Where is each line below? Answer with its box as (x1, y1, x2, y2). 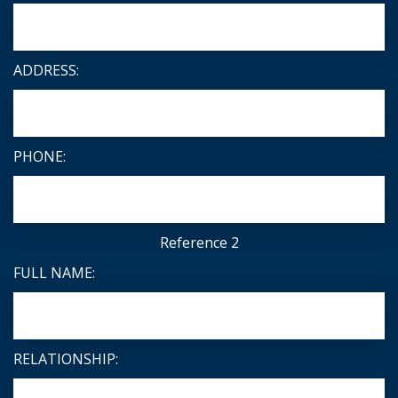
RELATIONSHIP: (13, 349, 118, 370)
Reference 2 (159, 233, 239, 253)
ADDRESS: (13, 60, 79, 81)
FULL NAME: (13, 263, 95, 283)
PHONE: (13, 147, 66, 167)
